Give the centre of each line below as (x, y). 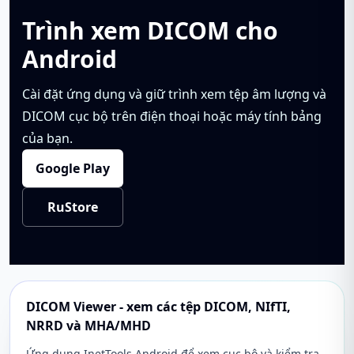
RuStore (73, 207)
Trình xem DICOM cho (150, 30)
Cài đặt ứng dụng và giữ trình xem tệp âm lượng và (174, 94)
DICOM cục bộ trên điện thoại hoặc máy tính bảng (172, 116)
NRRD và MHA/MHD (88, 325)
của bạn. (47, 138)
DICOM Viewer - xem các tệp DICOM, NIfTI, (158, 306)
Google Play (73, 168)
